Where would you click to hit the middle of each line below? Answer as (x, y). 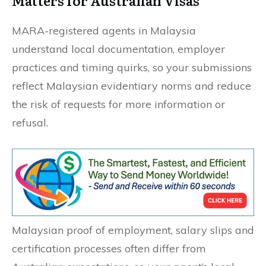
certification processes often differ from (109, 248)
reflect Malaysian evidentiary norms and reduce (132, 86)
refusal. (30, 123)
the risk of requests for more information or (118, 104)
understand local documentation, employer (118, 49)
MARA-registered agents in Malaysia (104, 31)
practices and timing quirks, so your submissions (132, 68)
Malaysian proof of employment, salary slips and (133, 230)
